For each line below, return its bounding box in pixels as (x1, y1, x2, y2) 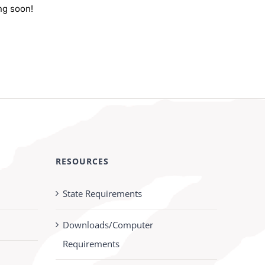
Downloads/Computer (62, 218, 153, 231)
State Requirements (62, 187, 142, 199)
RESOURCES (55, 155, 109, 167)
